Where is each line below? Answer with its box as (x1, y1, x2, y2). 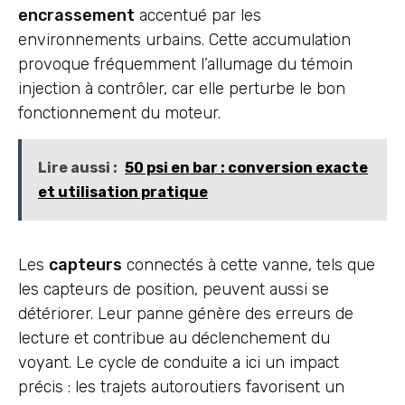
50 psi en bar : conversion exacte (125, 158, 368, 176)
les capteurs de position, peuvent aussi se (18, 278, 329, 299)
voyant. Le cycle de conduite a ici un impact (18, 352, 339, 372)
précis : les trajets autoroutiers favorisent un (18, 376, 344, 397)
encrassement (18, 5, 135, 26)
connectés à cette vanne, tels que (122, 254, 375, 275)
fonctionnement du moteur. (18, 103, 221, 124)
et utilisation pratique (38, 183, 208, 201)
